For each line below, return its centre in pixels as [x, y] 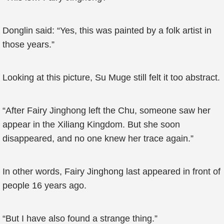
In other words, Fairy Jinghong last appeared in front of [111, 171]
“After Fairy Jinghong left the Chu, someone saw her [106, 110]
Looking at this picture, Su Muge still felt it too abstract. [111, 77]
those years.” [28, 44]
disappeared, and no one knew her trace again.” [98, 138]
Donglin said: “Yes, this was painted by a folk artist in [107, 30]
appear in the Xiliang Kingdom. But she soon [91, 124]
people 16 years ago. [44, 185]
